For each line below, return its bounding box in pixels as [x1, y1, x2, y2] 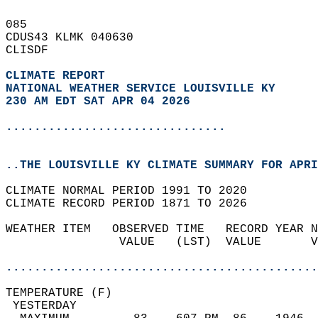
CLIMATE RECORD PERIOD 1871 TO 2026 [6, 197, 261, 210]
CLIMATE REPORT [6, 70, 112, 82]
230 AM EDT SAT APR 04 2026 [6, 95, 190, 108]
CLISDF [6, 44, 62, 57]
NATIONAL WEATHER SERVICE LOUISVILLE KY [6, 82, 275, 95]
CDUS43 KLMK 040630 [6, 31, 148, 44]
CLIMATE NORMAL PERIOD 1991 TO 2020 [6, 185, 261, 197]
